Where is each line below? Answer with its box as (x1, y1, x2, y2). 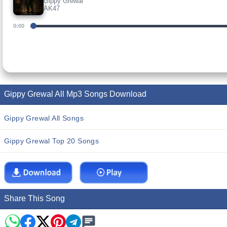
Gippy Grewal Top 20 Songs (4, 137, 99, 145)
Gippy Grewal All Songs (4, 114, 84, 122)
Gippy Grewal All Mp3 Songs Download (4, 90, 146, 98)
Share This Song (4, 194, 65, 203)
